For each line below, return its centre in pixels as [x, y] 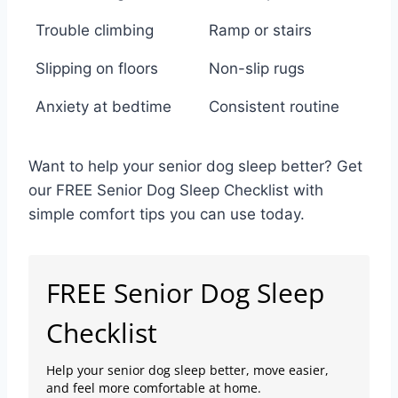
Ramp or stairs [260, 30]
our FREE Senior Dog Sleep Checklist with [176, 190]
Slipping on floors [97, 68]
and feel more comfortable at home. [154, 387]
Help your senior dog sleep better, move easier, [187, 370]
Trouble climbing [95, 30]
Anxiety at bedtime [103, 106]
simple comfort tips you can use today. [167, 214]
